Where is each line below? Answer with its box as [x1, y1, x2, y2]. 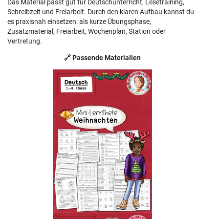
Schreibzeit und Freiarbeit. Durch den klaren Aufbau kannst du [7, 8, 194, 16]
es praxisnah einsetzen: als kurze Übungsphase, [7, 18, 151, 25]
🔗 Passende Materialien [64, 54, 141, 62]
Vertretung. [7, 37, 42, 45]
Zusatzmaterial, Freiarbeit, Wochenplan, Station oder [7, 27, 166, 35]
